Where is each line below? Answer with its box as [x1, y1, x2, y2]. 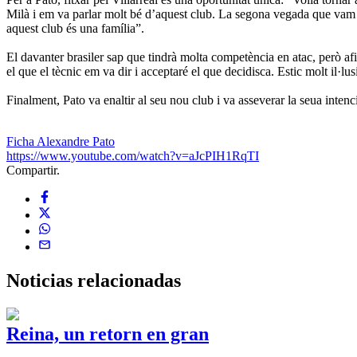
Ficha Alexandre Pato [6, 134, 115, 148]
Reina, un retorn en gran [6, 323, 209, 344]
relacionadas [77, 269, 181, 291]
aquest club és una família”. [6, 21, 144, 35]
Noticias [6, 269, 77, 291]
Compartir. [6, 163, 60, 177]
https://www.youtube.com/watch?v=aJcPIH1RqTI [6, 148, 259, 163]
